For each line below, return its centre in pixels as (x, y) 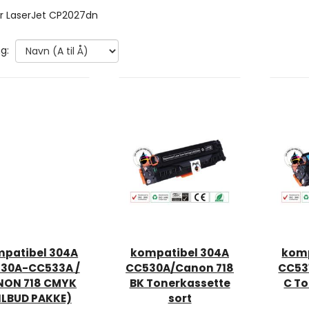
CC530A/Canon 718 (180, 268)
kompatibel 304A (180, 253)
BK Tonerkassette (180, 283)
